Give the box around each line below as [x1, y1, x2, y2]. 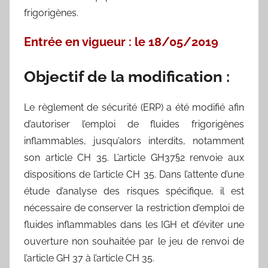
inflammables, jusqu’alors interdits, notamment [24, 135, 244, 147]
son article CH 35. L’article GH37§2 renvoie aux [24, 151, 244, 163]
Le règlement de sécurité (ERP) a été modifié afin [24, 101, 244, 113]
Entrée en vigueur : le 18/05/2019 [24, 35, 218, 50]
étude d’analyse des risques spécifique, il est [24, 185, 244, 197]
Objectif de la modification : [24, 68, 230, 86]
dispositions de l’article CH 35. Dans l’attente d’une [24, 168, 244, 180]
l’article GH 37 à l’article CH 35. [24, 252, 154, 264]
